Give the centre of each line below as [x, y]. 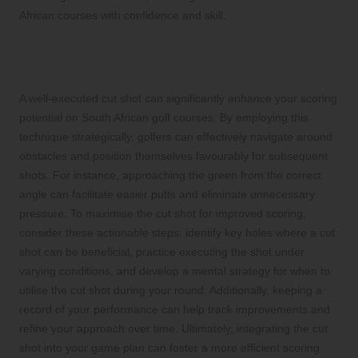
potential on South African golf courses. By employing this [164, 118]
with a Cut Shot [82, 69]
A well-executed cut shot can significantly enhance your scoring [178, 99]
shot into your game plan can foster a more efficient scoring [169, 348]
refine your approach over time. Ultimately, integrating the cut [173, 329]
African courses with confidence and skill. [123, 16]
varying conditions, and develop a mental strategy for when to [175, 271]
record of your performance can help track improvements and [175, 310]
